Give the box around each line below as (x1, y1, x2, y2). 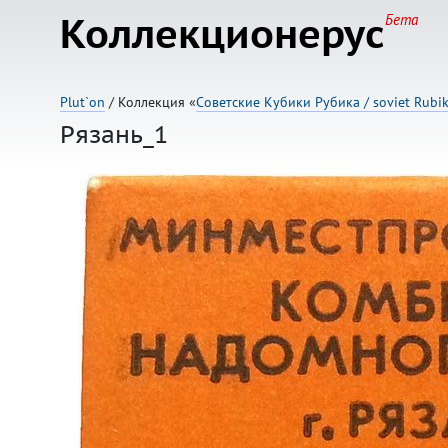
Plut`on (60, 93, 105, 111)
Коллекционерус (60, 8, 385, 59)
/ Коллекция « (105, 93, 196, 111)
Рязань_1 (60, 119, 168, 150)
